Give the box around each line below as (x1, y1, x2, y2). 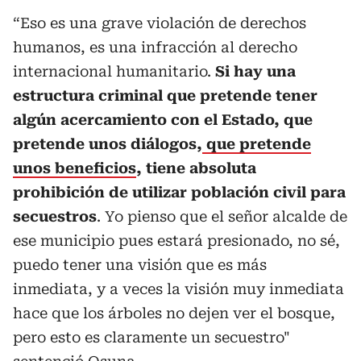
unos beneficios (13, 159, 136, 176)
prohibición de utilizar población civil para (13, 183, 346, 201)
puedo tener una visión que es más (13, 255, 267, 273)
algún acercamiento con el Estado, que (13, 110, 313, 128)
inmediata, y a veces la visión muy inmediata (13, 280, 344, 297)
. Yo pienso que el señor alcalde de (97, 207, 347, 225)
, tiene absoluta (136, 159, 256, 176)
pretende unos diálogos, (13, 135, 202, 152)
